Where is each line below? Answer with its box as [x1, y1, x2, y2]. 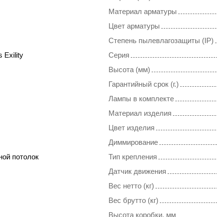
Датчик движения [108, 167, 166, 176]
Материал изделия [108, 109, 171, 118]
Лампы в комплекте [108, 94, 174, 103]
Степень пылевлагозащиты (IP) [108, 36, 214, 45]
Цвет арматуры [108, 22, 160, 31]
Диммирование [108, 138, 158, 147]
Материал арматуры [108, 7, 177, 16]
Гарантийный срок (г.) [108, 80, 179, 89]
